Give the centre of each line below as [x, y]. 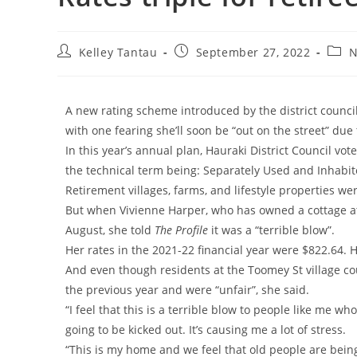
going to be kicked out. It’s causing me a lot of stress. [206, 329]
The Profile [181, 229]
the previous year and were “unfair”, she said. [187, 289]
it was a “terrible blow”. [271, 229]
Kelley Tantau [118, 52]
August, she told [110, 229]
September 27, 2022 [253, 52]
